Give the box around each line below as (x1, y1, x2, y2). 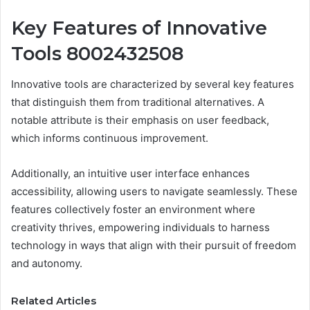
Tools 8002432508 (11, 42, 183, 65)
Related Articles (11, 294, 96, 308)
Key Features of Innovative (11, 16, 267, 39)
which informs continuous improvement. (11, 131, 208, 145)
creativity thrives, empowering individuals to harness (11, 221, 270, 235)
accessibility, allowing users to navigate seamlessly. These (11, 185, 298, 199)
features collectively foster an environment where (11, 203, 255, 217)
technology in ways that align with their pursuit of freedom (11, 239, 296, 253)
